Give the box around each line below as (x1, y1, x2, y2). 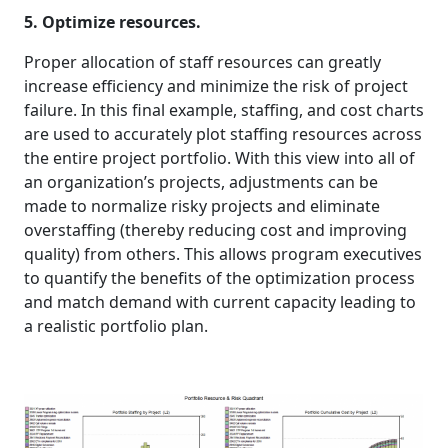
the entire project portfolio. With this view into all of (24, 146, 415, 169)
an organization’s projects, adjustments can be (24, 170, 378, 193)
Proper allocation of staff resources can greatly (24, 50, 381, 73)
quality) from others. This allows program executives (24, 242, 422, 265)
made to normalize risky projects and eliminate (24, 194, 380, 217)
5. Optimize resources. (24, 10, 201, 33)
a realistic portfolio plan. (24, 314, 208, 337)
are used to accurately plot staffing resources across (24, 122, 422, 145)
